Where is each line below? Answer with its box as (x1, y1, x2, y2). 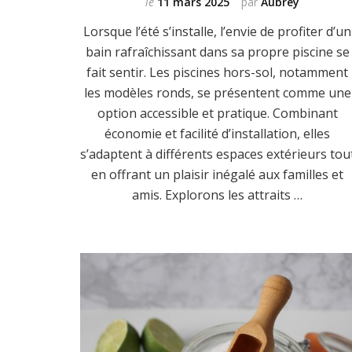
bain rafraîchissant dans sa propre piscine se (85, 43, 350, 61)
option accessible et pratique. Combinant (97, 104, 338, 123)
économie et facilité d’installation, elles (104, 125, 331, 143)
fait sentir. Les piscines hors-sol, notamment (86, 64, 349, 82)
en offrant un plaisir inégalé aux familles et (91, 166, 344, 184)
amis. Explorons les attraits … (132, 186, 303, 204)
